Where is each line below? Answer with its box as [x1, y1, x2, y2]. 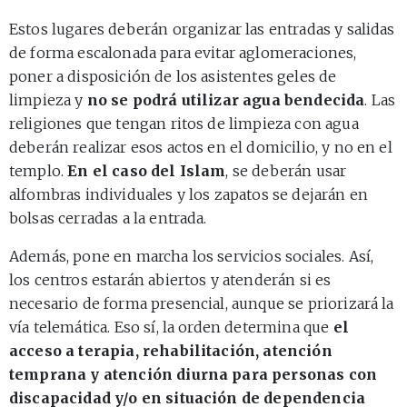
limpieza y [9, 90, 87, 109]
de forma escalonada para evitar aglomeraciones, [9, 43, 357, 62]
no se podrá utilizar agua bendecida [86, 90, 365, 109]
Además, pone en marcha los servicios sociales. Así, [9, 246, 374, 265]
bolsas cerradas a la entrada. [9, 208, 207, 227]
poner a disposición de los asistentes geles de [9, 66, 337, 85]
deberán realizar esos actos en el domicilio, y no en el [9, 137, 392, 156]
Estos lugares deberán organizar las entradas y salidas [9, 19, 395, 38]
